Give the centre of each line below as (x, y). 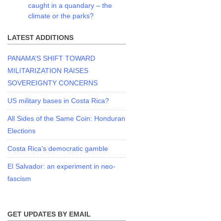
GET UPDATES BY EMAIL (49, 214)
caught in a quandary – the (70, 5)
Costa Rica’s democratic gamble (58, 148)
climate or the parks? (61, 16)
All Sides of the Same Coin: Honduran (67, 118)
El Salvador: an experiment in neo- (62, 166)
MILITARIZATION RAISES (48, 70)
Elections (22, 130)
